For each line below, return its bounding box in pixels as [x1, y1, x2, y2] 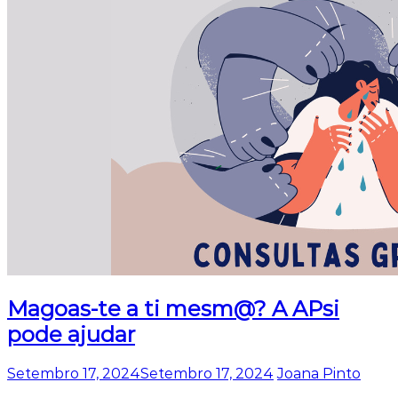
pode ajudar [7, 322, 135, 348]
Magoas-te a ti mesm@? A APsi [7, 296, 339, 322]
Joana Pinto [277, 365, 361, 383]
